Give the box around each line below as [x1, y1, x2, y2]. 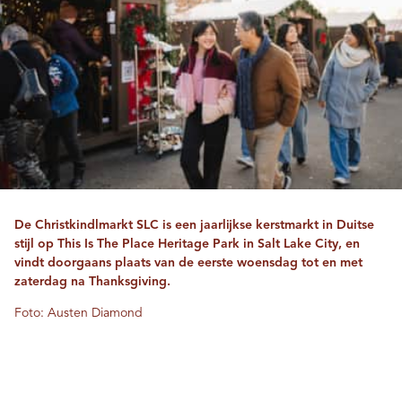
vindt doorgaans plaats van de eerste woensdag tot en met [14, 256, 363, 269]
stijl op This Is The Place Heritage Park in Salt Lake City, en [14, 237, 360, 250]
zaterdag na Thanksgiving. [14, 275, 170, 288]
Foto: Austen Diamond [14, 306, 143, 319]
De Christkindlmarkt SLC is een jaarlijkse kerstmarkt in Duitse [14, 218, 374, 232]
